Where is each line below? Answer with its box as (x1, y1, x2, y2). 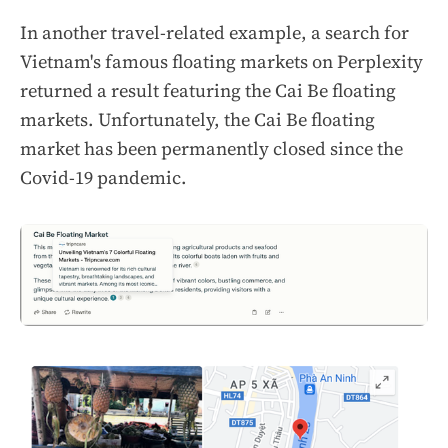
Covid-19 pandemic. (20, 164, 187, 190)
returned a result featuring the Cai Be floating (20, 77, 396, 103)
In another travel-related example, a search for (20, 19, 409, 45)
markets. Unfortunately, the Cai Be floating (20, 106, 375, 132)
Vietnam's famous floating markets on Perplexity (20, 48, 423, 74)
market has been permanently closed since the (20, 135, 403, 161)
